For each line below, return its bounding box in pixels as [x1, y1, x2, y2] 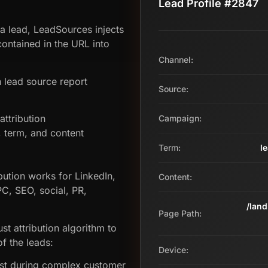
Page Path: [159, 208, 202, 218]
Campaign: [159, 112, 202, 123]
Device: [159, 244, 188, 255]
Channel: [159, 54, 193, 65]
